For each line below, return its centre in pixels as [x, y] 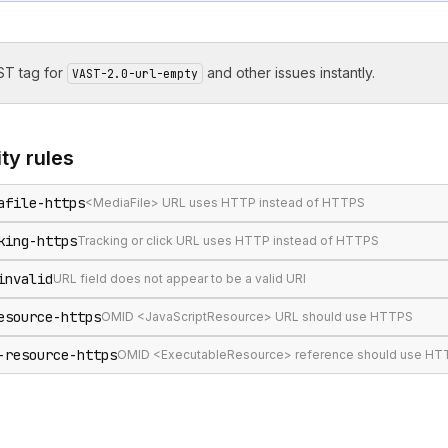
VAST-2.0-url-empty [135, 73]
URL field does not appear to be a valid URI [179, 278]
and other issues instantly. [291, 72]
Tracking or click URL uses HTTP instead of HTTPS [228, 240]
